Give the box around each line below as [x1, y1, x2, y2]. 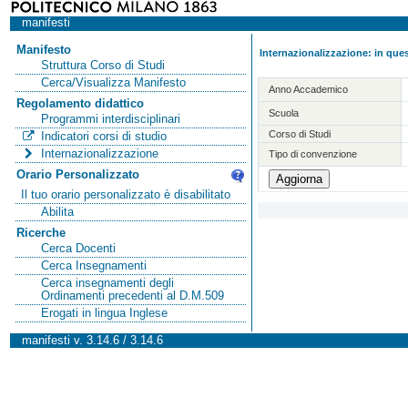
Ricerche [15, 226, 66, 240]
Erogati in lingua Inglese [40, 306, 168, 320]
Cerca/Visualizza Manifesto [40, 76, 186, 89]
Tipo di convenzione [269, 148, 358, 159]
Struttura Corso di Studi [40, 58, 165, 72]
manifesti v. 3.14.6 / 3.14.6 [21, 333, 163, 347]
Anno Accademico [269, 83, 349, 95]
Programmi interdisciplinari [40, 112, 180, 126]
